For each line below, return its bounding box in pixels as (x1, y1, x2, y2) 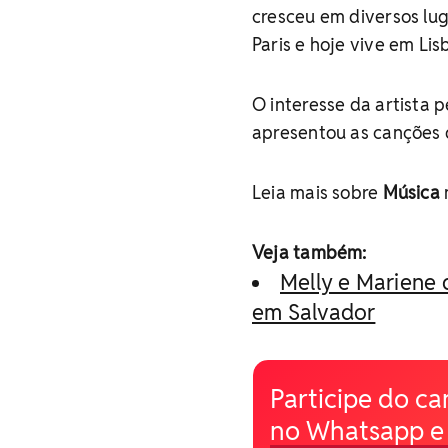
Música (382, 180, 445, 204)
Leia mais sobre (252, 180, 383, 204)
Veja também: (252, 240, 367, 264)
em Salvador (252, 297, 376, 326)
